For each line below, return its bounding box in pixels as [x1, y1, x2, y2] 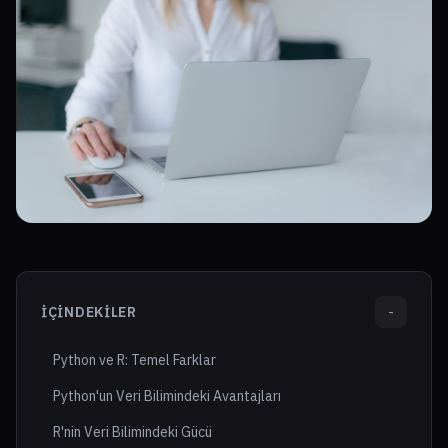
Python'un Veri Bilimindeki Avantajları [53, 387, 281, 406]
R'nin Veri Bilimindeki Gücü [53, 423, 212, 442]
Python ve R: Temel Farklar [53, 351, 216, 370]
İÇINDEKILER [41, 303, 137, 322]
